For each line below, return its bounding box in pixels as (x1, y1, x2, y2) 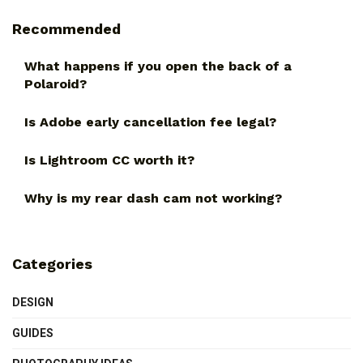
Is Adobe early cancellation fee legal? (24, 113, 276, 130)
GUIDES (12, 326, 53, 340)
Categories (12, 254, 92, 272)
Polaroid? (24, 75, 87, 92)
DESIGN (12, 295, 53, 309)
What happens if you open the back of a (24, 58, 292, 74)
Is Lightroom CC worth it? (24, 152, 194, 168)
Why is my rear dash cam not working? (24, 190, 282, 206)
